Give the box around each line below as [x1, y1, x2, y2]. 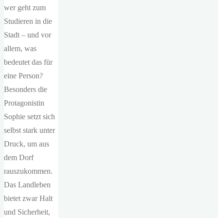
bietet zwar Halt [4, 194, 53, 203]
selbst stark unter [4, 126, 55, 135]
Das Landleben [4, 181, 51, 189]
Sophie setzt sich [4, 112, 55, 121]
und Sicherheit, [4, 208, 50, 217]
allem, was [4, 44, 36, 53]
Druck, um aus [4, 140, 49, 148]
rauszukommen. [4, 167, 53, 176]
